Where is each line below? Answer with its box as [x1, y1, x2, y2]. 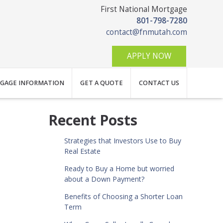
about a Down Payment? [64, 174, 144, 184]
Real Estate [64, 146, 101, 156]
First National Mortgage [101, 4, 187, 14]
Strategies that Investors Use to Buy [64, 135, 181, 145]
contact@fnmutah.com [106, 27, 187, 37]
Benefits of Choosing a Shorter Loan [64, 191, 183, 201]
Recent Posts [48, 110, 137, 129]
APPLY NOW [127, 51, 171, 62]
